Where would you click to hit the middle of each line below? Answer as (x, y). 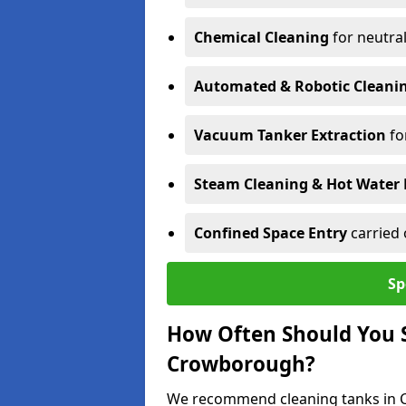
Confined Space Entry (271, 233)
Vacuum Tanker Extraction (290, 135)
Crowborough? (241, 364)
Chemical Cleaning (261, 37)
